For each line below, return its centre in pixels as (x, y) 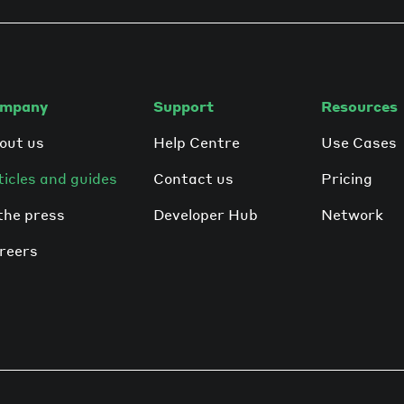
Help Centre (197, 142)
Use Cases (359, 142)
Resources (359, 106)
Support (184, 106)
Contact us (193, 178)
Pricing (347, 178)
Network (352, 214)
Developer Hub (206, 214)
